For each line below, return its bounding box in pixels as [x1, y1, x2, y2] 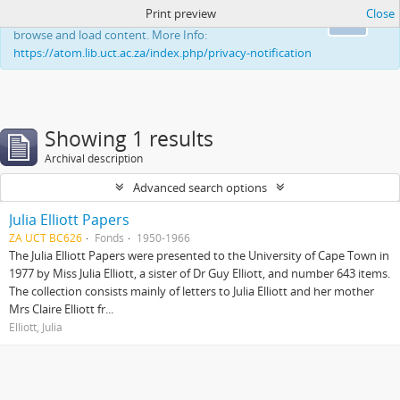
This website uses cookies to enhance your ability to [13, 9, 287, 25]
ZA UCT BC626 [9, 230, 82, 245]
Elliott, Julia [9, 320, 62, 334]
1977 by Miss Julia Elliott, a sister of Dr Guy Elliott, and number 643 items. [9, 265, 390, 281]
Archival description [45, 151, 143, 166]
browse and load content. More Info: [13, 27, 207, 43]
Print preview [145, 5, 216, 21]
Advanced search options [133, 179, 267, 196]
